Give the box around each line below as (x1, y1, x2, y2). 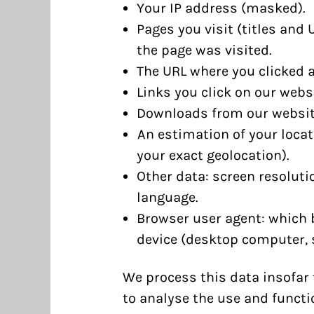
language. (136, 189, 198, 205)
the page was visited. (136, 42, 272, 58)
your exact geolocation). (136, 147, 289, 163)
